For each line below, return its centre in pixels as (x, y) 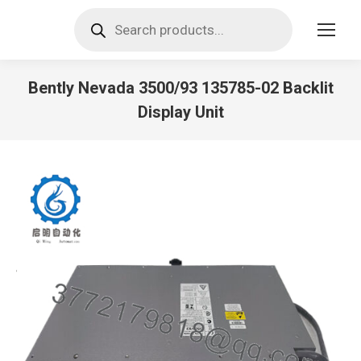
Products (99, 13)
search (92, 26)
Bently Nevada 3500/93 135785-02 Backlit (180, 88)
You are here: (216, 134)
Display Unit (180, 112)
